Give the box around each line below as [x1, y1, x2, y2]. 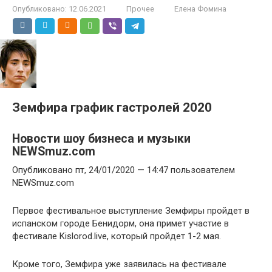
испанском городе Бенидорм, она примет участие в [12, 218, 229, 229]
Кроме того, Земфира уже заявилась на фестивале [12, 259, 226, 270]
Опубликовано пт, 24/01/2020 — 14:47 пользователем [12, 165, 235, 175]
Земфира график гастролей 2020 [12, 100, 212, 115]
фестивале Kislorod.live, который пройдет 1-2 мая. [12, 231, 221, 242]
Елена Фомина [174, 4, 226, 13]
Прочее [126, 4, 154, 13]
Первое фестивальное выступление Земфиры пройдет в [12, 205, 250, 216]
